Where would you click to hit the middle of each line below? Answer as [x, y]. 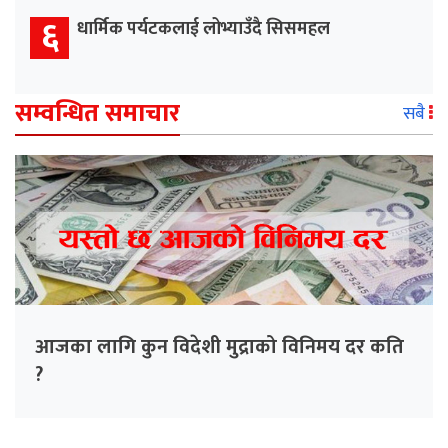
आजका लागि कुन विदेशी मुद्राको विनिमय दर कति [219, 347]
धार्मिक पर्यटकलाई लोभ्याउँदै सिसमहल [203, 29]
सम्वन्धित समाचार [97, 114]
